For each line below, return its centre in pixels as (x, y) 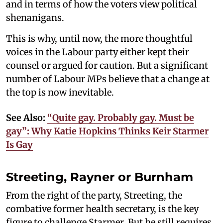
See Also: (27, 117)
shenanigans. (35, 17)
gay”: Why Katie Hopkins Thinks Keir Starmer (107, 131)
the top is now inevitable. (60, 92)
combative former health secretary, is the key (102, 209)
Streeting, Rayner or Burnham (100, 177)
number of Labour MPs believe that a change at (108, 79)
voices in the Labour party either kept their (98, 52)
